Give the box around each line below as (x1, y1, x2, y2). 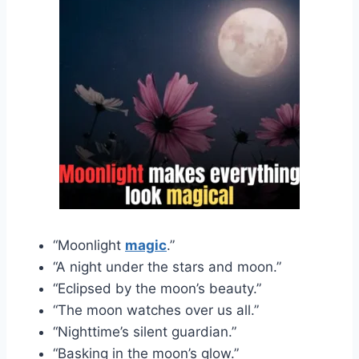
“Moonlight (53, 236, 125, 253)
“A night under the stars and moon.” (53, 258, 281, 275)
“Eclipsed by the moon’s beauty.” (53, 280, 261, 296)
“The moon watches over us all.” (53, 301, 259, 318)
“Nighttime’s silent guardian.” (53, 323, 236, 340)
